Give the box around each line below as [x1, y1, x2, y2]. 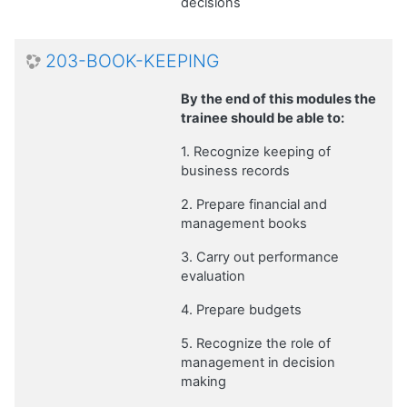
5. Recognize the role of [181, 334, 331, 352]
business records [181, 162, 290, 179]
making [181, 372, 226, 390]
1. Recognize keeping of [181, 143, 331, 160]
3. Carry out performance [181, 248, 339, 265]
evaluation [181, 267, 245, 284]
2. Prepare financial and [181, 195, 327, 213]
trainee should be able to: [181, 109, 344, 126]
